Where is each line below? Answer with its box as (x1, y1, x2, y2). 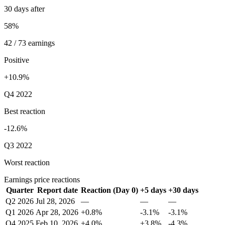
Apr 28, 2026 (36, 208, 78, 216)
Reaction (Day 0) (81, 186, 138, 194)
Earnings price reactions (4, 175, 80, 184)
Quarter (6, 186, 34, 194)
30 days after (4, 5, 45, 13)
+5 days (140, 186, 166, 194)
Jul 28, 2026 (36, 197, 75, 205)
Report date (37, 186, 78, 194)
